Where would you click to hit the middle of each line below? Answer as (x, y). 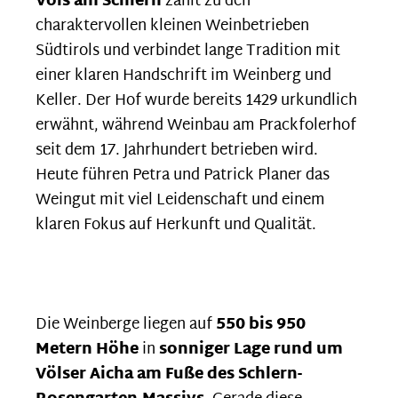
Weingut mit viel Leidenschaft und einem (180, 200)
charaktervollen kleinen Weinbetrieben (172, 26)
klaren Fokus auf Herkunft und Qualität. (176, 225)
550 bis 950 (259, 324)
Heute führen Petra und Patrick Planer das (183, 175)
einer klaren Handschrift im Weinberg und (183, 76)
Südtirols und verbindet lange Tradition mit (188, 51)
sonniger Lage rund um (251, 349)
